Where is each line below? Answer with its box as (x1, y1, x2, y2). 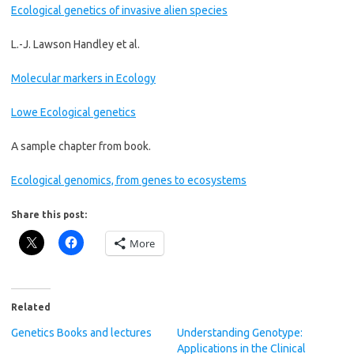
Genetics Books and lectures (11, 326, 152, 339)
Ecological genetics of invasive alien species (11, 4, 228, 17)
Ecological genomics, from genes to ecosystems (11, 174, 247, 186)
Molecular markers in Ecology (11, 72, 156, 85)
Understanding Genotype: (177, 326, 303, 339)
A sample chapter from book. (11, 140, 151, 153)
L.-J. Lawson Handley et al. (11, 38, 140, 51)
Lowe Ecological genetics (11, 106, 136, 119)
